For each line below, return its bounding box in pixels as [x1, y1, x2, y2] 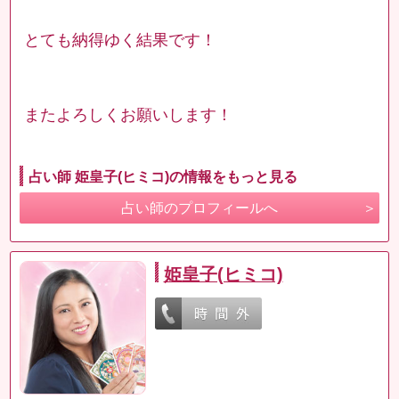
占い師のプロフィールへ [121, 199, 278, 216]
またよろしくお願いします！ [24, 105, 233, 124]
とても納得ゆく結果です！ [24, 30, 217, 49]
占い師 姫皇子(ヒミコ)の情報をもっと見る [28, 168, 298, 184]
